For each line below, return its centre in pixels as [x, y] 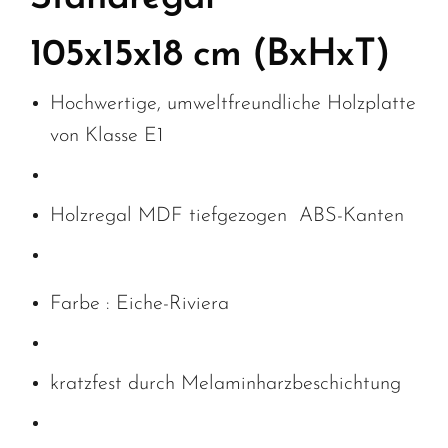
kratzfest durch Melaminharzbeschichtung [225, 384]
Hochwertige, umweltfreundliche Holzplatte [233, 104]
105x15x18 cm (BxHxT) [209, 56]
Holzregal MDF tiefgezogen [168, 216]
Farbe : [83, 304]
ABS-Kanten [348, 216]
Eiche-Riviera [172, 304]
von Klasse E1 [106, 136]
